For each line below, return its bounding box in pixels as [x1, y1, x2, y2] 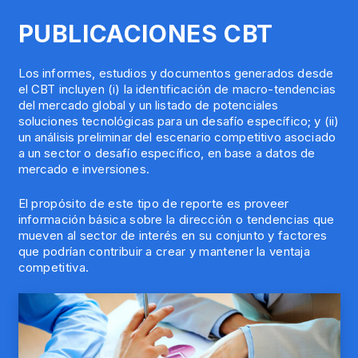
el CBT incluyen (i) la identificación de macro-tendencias [18, 82, 336, 97]
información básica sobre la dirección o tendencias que [18, 211, 335, 227]
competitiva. [18, 259, 89, 275]
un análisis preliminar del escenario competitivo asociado [18, 129, 336, 145]
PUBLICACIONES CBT [18, 18, 273, 48]
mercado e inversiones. [18, 161, 149, 177]
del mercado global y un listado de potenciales [18, 97, 279, 113]
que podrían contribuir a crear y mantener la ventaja [18, 243, 311, 259]
